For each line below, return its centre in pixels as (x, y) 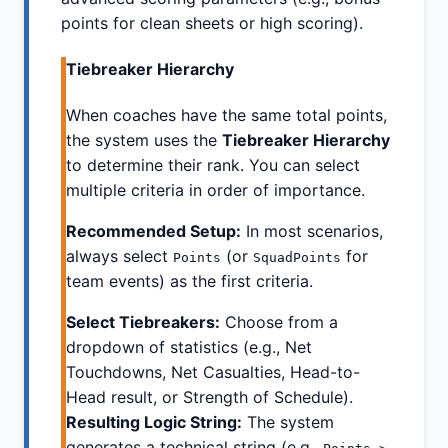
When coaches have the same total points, (226, 115)
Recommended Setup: (153, 231)
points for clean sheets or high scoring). (212, 22)
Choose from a (279, 322)
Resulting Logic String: (154, 422)
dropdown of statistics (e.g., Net (189, 347)
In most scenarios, (312, 231)
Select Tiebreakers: (143, 322)
